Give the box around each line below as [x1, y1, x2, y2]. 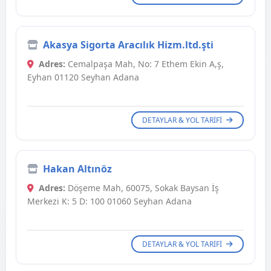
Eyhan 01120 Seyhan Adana [27, 71, 139, 83]
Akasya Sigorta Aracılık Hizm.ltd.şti [43, 38, 214, 52]
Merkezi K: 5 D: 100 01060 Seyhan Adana [27, 195, 192, 207]
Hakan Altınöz [43, 162, 112, 176]
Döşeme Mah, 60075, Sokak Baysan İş [65, 182, 219, 194]
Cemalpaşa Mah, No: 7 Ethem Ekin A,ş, [65, 58, 224, 70]
